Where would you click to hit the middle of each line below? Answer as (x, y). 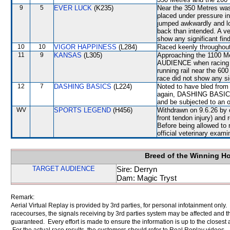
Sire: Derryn (137, 169)
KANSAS (68, 55)
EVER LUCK (73, 8)
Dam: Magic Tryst (147, 178)
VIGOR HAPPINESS (85, 47)
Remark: (23, 197)
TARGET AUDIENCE (64, 169)
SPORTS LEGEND (82, 110)
